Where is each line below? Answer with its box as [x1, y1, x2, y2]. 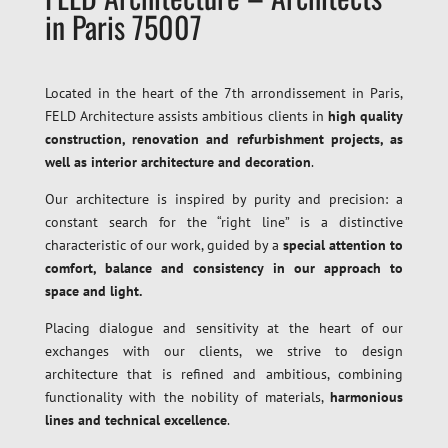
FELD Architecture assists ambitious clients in [44, 107, 328, 125]
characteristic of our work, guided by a [44, 236, 284, 254]
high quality [328, 107, 404, 125]
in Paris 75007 [44, 4, 202, 49]
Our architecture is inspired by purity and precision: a [44, 190, 404, 208]
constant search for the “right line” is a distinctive [44, 213, 404, 231]
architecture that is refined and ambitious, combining [44, 365, 404, 383]
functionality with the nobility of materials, [44, 388, 331, 406]
